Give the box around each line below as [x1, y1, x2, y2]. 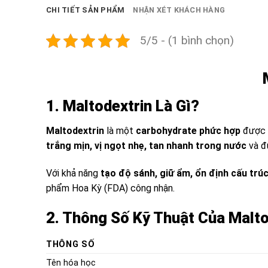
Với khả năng [46, 167, 100, 179]
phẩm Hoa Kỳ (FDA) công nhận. [46, 182, 175, 194]
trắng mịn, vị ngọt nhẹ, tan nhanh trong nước [46, 140, 246, 152]
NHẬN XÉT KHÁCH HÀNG [133, 5, 226, 14]
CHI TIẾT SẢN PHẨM [46, 5, 125, 14]
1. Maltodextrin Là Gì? [46, 96, 199, 115]
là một [104, 125, 136, 137]
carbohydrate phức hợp [136, 125, 240, 137]
